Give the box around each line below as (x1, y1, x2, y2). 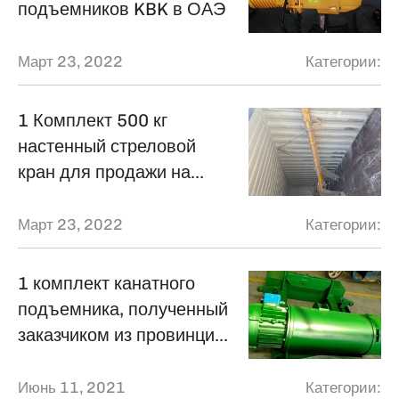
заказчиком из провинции (17, 323, 224, 346)
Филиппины (17, 186, 113, 208)
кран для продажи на (17, 160, 191, 183)
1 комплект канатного (17, 272, 195, 294)
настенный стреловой (17, 134, 196, 157)
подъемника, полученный (17, 297, 228, 320)
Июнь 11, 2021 (17, 379, 126, 397)
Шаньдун (17, 349, 92, 371)
